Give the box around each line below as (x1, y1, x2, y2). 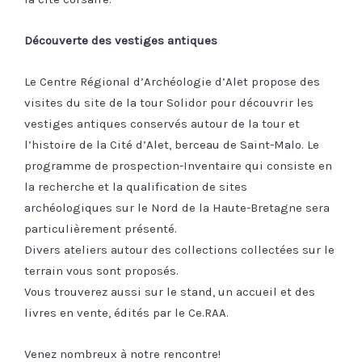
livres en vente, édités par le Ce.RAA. (24, 305, 229, 321)
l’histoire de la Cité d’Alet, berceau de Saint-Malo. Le (24, 137, 319, 153)
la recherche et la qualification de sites (24, 179, 247, 195)
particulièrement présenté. (24, 221, 177, 237)
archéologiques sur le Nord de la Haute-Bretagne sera (24, 200, 330, 216)
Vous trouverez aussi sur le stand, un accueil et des (24, 284, 315, 300)
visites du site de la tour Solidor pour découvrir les (24, 95, 314, 111)
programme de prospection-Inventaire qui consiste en (24, 158, 332, 174)
